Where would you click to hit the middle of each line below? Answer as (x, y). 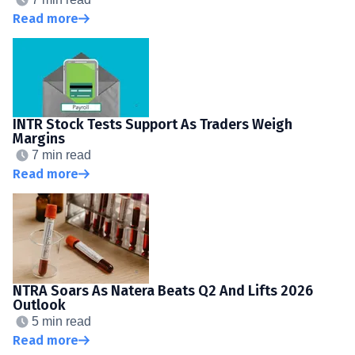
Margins (39, 138)
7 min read (61, 155)
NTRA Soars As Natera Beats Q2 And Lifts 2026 (163, 290)
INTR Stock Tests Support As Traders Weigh (153, 124)
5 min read (61, 321)
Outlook (39, 305)
